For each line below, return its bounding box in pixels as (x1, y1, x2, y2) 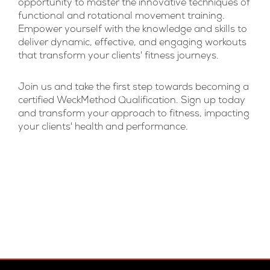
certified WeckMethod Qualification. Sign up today (18, 96, 245, 107)
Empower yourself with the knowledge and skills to (18, 25, 247, 36)
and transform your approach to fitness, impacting (18, 110, 250, 120)
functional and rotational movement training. (18, 12, 225, 22)
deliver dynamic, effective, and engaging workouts (18, 39, 246, 49)
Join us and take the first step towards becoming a (18, 83, 249, 93)
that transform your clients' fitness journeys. (18, 52, 219, 62)
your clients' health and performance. (18, 123, 188, 133)
